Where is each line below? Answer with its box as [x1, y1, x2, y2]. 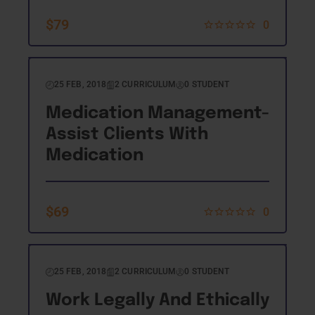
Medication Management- [46, 104, 269, 122]
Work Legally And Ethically [46, 292, 269, 309]
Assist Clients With [46, 125, 208, 143]
